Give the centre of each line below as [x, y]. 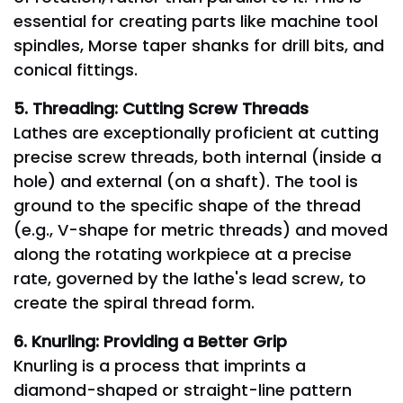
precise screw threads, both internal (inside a [197, 157]
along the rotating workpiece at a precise [183, 254]
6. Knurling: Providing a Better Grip [150, 341]
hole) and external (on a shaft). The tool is [186, 181]
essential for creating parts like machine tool [196, 21]
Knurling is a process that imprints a [160, 366]
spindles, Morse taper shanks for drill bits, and [199, 45]
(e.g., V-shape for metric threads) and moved [201, 230]
